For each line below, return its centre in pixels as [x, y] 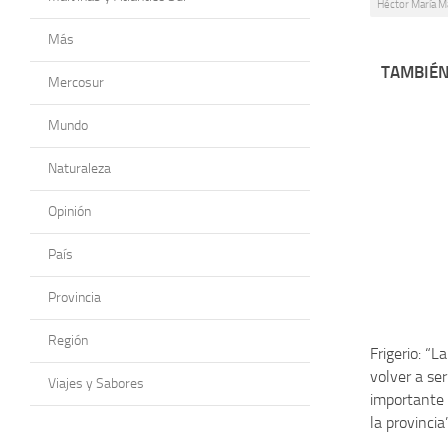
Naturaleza [79, 168]
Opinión [69, 211]
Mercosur [76, 82]
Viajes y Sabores [96, 383]
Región [68, 340]
